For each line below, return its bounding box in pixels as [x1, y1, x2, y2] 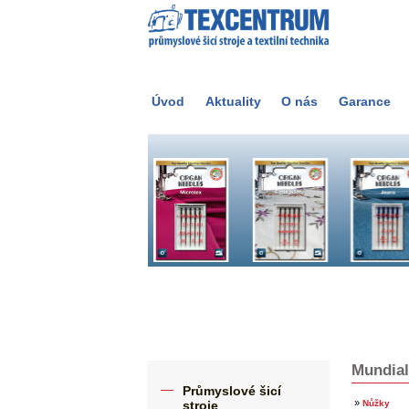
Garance [339, 94, 392, 109]
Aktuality [204, 94, 261, 109]
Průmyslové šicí [183, 383, 281, 398]
